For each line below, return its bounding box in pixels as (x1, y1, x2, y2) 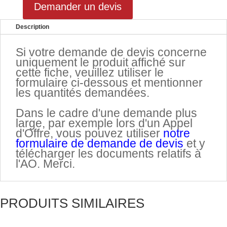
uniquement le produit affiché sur (16, 55, 185, 69)
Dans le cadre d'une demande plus (16, 106, 197, 120)
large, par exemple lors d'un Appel (16, 116, 193, 130)
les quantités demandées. (16, 86, 149, 99)
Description (16, 23, 49, 30)
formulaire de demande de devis (16, 136, 186, 150)
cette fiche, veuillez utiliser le (16, 65, 164, 79)
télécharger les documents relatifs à (16, 146, 201, 160)
